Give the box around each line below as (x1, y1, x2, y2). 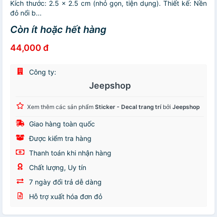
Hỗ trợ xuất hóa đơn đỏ (27, 192, 102, 201)
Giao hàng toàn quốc (27, 120, 95, 128)
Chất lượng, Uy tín (27, 163, 86, 172)
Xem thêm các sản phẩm (27, 103, 95, 111)
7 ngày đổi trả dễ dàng (27, 178, 102, 186)
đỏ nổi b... (10, 9, 42, 17)
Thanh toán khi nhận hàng (27, 149, 111, 157)
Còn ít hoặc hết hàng (10, 24, 107, 36)
